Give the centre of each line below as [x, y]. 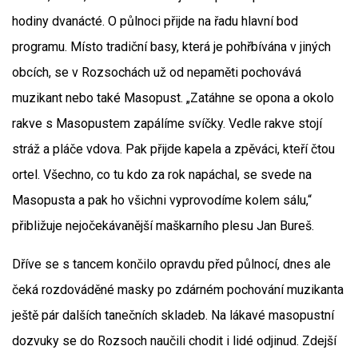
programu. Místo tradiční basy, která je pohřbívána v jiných [171, 47]
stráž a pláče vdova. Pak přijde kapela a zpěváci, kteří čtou [173, 149]
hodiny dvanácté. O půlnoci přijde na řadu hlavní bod [155, 21]
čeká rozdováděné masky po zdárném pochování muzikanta [178, 290]
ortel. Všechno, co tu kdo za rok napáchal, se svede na [162, 175]
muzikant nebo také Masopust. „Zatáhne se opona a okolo [173, 98]
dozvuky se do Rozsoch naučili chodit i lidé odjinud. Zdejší [174, 341]
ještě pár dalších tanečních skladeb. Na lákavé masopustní [173, 315]
